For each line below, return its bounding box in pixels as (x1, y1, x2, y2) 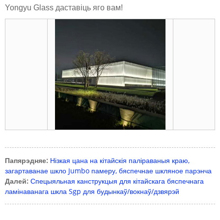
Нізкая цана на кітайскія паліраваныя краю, (50, 155, 190, 165)
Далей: (5, 176, 28, 186)
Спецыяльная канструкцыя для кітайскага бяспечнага (30, 176, 204, 186)
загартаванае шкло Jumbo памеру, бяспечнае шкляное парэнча (5, 165, 212, 175)
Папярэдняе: (5, 155, 48, 165)
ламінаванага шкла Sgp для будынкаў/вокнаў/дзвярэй (5, 186, 179, 196)
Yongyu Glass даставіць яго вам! (5, 3, 123, 12)
